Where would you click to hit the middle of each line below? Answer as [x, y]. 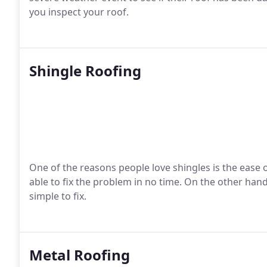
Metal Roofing [80, 255]
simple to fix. [58, 196]
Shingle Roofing [85, 71]
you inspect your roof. [79, 12]
